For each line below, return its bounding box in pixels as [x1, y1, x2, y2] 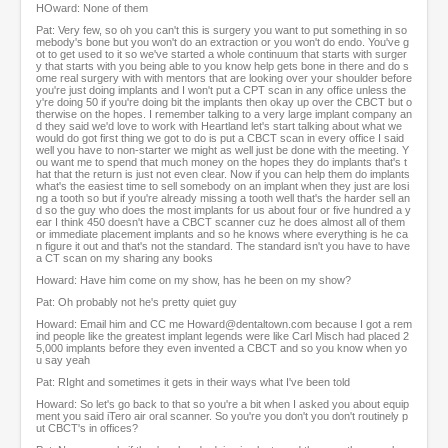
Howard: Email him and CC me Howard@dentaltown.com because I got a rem [36, 318, 412, 331]
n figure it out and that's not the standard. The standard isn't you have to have [36, 240, 410, 253]
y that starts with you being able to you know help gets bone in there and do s [36, 60, 409, 73]
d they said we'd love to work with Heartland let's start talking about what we [36, 120, 402, 133]
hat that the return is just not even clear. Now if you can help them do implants [36, 168, 410, 181]
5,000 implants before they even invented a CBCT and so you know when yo [36, 342, 407, 355]
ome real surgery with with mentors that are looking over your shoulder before [36, 72, 412, 85]
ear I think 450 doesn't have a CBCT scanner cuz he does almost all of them [36, 216, 405, 229]
